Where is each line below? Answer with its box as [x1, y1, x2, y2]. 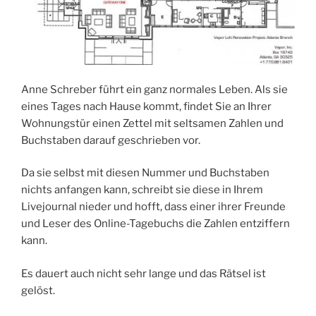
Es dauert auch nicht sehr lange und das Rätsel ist [21, 267, 266, 280]
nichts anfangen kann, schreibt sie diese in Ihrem [21, 183, 263, 197]
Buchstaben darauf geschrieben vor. [21, 133, 200, 147]
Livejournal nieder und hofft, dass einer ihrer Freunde [21, 200, 286, 214]
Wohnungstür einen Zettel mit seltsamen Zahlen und [21, 116, 284, 130]
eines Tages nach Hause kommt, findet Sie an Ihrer [21, 99, 272, 113]
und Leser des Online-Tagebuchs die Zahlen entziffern [21, 217, 290, 231]
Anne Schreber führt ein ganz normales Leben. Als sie [21, 83, 288, 96]
